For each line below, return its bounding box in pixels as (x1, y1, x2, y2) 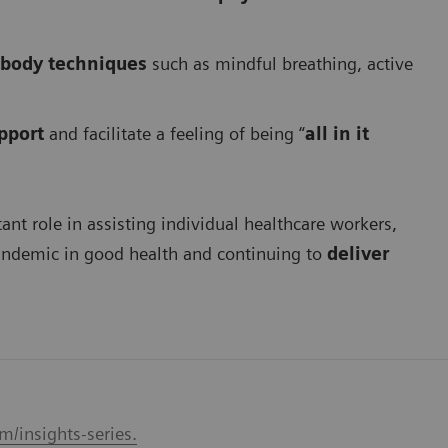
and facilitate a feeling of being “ (44, 123, 305, 145)
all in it (305, 123, 369, 145)
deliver (327, 243, 389, 265)
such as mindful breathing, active (152, 53, 413, 75)
